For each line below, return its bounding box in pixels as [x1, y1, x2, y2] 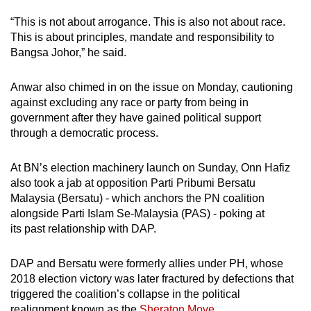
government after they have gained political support [10, 111, 261, 124]
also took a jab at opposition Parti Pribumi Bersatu [10, 176, 255, 189]
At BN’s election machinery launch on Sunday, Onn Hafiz [10, 161, 290, 174]
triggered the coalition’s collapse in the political [10, 287, 240, 300]
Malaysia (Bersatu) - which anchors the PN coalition [10, 192, 264, 204]
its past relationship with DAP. [10, 222, 156, 235]
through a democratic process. [10, 126, 169, 139]
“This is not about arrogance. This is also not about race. [10, 15, 285, 28]
